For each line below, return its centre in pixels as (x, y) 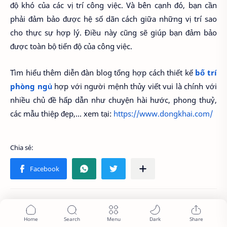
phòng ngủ (31, 86)
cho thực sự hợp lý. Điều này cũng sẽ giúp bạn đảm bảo (113, 32)
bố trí (206, 73)
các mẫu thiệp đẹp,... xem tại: (62, 114)
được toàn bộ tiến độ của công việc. (71, 46)
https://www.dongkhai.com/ (163, 114)
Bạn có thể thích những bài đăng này (74, 214)
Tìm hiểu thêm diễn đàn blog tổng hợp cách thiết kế (103, 73)
